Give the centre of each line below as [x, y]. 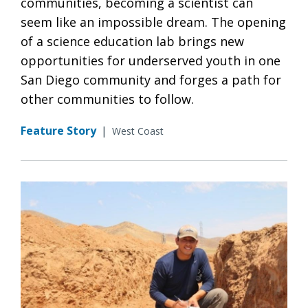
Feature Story [58, 130]
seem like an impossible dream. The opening [153, 22]
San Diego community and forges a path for [151, 79]
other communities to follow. [107, 99]
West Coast [138, 131]
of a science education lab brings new [132, 41]
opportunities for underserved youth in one [151, 60]
